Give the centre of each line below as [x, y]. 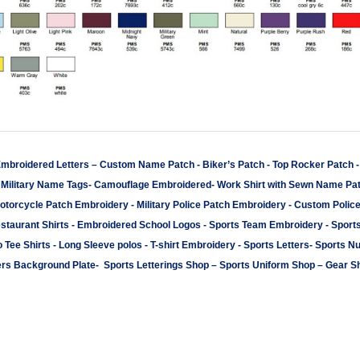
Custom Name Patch [147, 165]
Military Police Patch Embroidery [211, 205]
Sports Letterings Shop [156, 265]
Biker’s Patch [233, 165]
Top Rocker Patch [313, 165]
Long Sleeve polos [99, 245]
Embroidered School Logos [139, 225]
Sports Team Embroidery [267, 225]
